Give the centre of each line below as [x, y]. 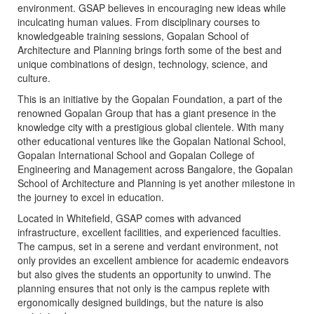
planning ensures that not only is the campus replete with [144, 288]
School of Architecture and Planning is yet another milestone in [156, 183]
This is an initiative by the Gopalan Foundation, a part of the [150, 99]
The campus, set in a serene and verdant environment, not [148, 246]
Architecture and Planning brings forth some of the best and [150, 50]
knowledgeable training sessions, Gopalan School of [133, 36]
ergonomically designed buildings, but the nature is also [141, 302]
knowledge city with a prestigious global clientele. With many [151, 127]
